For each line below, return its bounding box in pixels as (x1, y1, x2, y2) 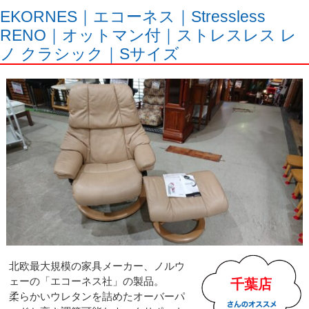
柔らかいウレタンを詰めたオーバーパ (9, 290, 186, 302)
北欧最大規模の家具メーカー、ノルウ (9, 259, 186, 272)
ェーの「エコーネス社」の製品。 (9, 275, 165, 287)
